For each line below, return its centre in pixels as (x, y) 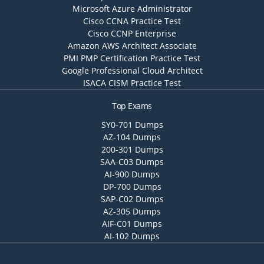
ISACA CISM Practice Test (132, 83)
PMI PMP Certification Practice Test (132, 58)
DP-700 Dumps (132, 187)
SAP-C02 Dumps (132, 199)
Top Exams (132, 106)
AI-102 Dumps (132, 236)
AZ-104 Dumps (132, 137)
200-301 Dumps (132, 149)
